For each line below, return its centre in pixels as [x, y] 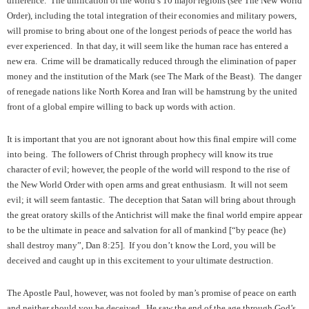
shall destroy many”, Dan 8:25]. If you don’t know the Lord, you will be [141, 245]
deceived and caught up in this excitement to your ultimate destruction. [141, 260]
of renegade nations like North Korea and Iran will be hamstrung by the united [152, 91]
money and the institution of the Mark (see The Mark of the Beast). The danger [154, 76]
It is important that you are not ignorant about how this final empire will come [152, 139]
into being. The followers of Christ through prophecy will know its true [140, 154]
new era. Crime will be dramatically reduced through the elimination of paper [151, 61]
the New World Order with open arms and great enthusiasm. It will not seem [147, 185]
